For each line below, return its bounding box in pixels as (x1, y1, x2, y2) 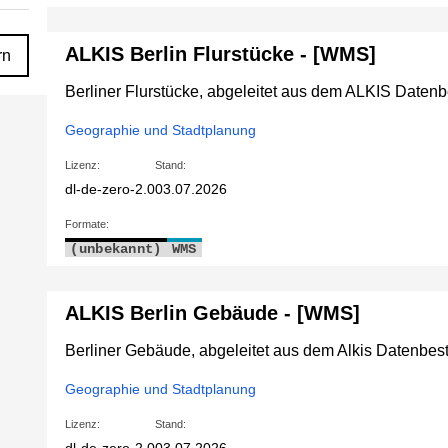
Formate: (65, 218, 110, 231)
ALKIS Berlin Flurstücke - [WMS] (65, 43, 377, 66)
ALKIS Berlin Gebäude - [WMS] (65, 302, 361, 325)
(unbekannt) (70, 241, 162, 258)
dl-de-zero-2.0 (65, 181, 156, 198)
